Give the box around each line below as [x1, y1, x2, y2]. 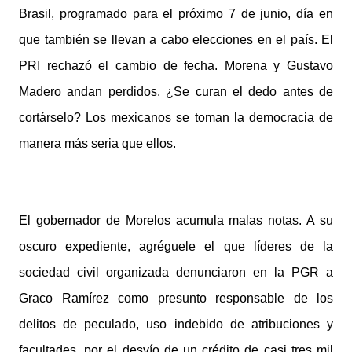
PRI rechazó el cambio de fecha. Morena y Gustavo [19, 59, 333, 72]
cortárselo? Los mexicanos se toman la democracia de [19, 111, 333, 124]
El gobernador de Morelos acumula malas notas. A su [19, 214, 333, 227]
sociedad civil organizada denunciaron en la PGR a [19, 266, 333, 279]
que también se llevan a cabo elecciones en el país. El [19, 33, 333, 46]
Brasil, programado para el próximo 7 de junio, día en [19, 7, 333, 20]
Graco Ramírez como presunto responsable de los [19, 291, 333, 305]
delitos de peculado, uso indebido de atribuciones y [19, 317, 333, 331]
